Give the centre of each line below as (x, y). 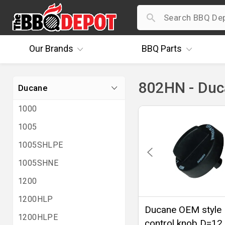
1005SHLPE (41, 145)
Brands (58, 48)
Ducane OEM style (183, 210)
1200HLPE (38, 217)
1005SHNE (38, 163)
